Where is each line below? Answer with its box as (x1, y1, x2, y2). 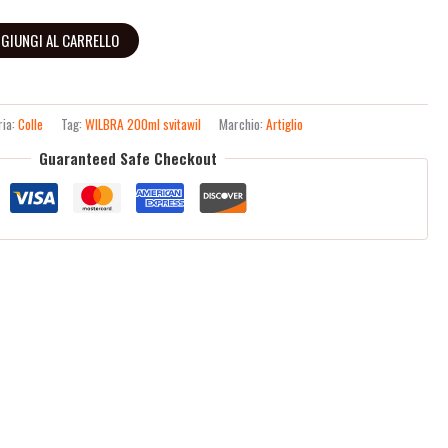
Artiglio (266, 113, 304, 134)
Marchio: (219, 113, 267, 134)
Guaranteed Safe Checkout (39, 147, 218, 170)
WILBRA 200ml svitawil (85, 113, 202, 134)
